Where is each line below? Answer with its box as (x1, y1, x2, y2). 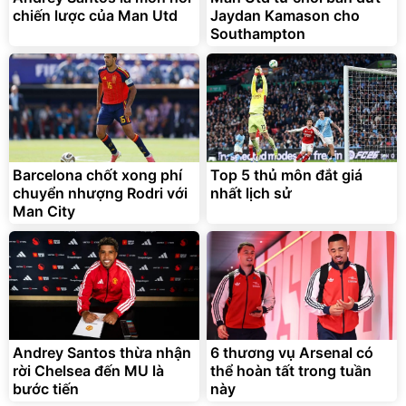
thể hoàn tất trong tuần (210, 361, 372, 380)
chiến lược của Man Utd (13, 5, 178, 24)
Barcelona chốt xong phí (13, 165, 182, 184)
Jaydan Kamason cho (210, 5, 360, 24)
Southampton (210, 24, 305, 43)
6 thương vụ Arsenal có (210, 343, 373, 362)
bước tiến (13, 379, 79, 398)
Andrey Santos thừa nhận (13, 343, 191, 362)
